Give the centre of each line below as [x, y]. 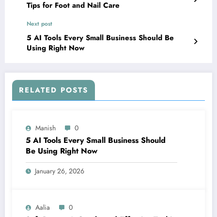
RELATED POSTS [54, 90]
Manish [46, 128]
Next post [39, 24]
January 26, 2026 [60, 171]
